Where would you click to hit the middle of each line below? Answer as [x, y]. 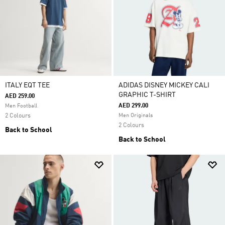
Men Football [21, 106]
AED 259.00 [20, 96]
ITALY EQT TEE [27, 85]
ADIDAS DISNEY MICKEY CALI [164, 85]
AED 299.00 [133, 106]
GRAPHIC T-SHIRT [147, 95]
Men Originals [136, 116]
